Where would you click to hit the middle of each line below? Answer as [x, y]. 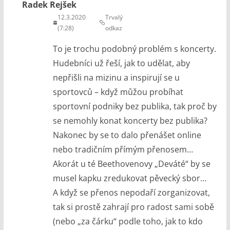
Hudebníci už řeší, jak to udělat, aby [121, 63]
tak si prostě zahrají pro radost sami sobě [133, 207]
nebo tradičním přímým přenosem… [123, 149]
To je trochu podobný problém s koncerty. [134, 49]
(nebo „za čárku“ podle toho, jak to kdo [128, 221]
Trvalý [114, 17]
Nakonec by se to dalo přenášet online [127, 135]
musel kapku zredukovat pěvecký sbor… [129, 178]
